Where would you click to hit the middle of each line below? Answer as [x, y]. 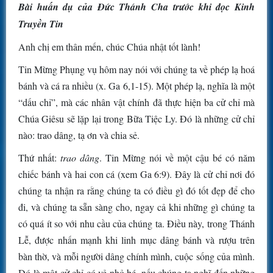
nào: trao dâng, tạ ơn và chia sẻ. [79, 135]
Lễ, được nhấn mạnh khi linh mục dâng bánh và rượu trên [136, 240]
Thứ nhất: [39, 158]
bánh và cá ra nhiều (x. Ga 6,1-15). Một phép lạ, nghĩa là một [136, 86]
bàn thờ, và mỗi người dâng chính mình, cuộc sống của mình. [136, 257]
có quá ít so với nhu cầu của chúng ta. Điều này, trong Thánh [136, 224]
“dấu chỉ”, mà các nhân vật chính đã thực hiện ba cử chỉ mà [136, 102]
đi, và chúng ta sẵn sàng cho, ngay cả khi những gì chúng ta [136, 207]
